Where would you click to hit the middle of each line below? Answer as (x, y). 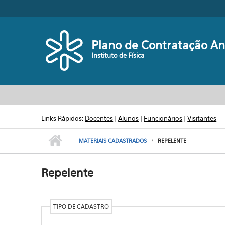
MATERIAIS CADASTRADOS (113, 141)
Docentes (99, 118)
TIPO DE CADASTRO (81, 207)
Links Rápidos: (63, 118)
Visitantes (202, 118)
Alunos (129, 118)
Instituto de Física (118, 55)
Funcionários (163, 118)
